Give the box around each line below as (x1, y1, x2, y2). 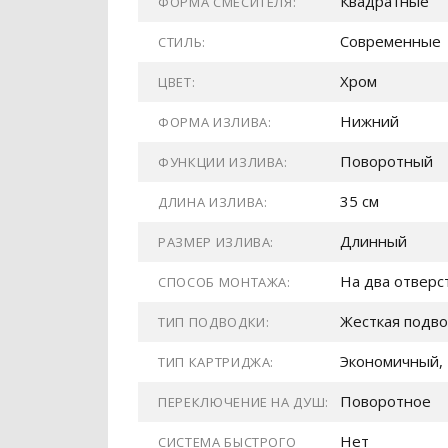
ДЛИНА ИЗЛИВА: (158, 193, 268, 211)
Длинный (340, 231, 407, 251)
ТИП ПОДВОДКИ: (158, 313, 270, 331)
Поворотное (340, 391, 431, 411)
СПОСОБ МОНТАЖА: (158, 273, 291, 291)
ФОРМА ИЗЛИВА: (158, 113, 272, 131)
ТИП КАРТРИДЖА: (158, 353, 275, 371)
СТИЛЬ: (158, 33, 206, 51)
